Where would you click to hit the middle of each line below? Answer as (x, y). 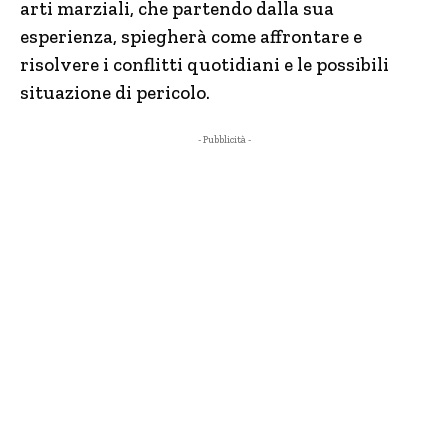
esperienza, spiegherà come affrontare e (191, 36)
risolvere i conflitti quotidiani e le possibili (204, 64)
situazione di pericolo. (115, 92)
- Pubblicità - (224, 140)
